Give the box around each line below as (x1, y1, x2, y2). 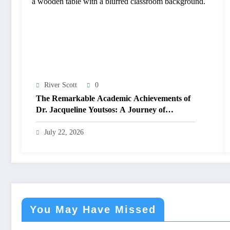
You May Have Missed (30, 203, 156, 215)
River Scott (44, 81, 77, 89)
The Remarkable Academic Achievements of (36, 93, 190, 103)
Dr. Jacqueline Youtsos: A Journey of (36, 105, 165, 114)
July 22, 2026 (44, 128, 84, 136)
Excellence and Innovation (36, 116, 128, 125)
